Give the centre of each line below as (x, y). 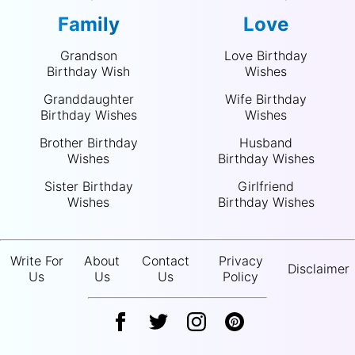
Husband (266, 142)
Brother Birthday (88, 142)
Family (88, 24)
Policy (241, 276)
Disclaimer (318, 268)
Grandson (88, 55)
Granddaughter (88, 99)
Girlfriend (266, 186)
